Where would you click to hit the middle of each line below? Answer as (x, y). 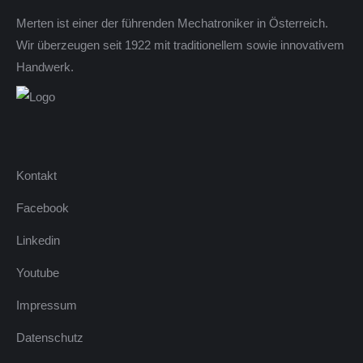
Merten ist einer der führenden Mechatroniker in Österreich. (172, 23)
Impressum (47, 305)
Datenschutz (50, 337)
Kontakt (36, 175)
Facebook (43, 207)
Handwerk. (45, 66)
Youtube (38, 272)
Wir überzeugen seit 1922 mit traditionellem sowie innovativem (180, 45)
